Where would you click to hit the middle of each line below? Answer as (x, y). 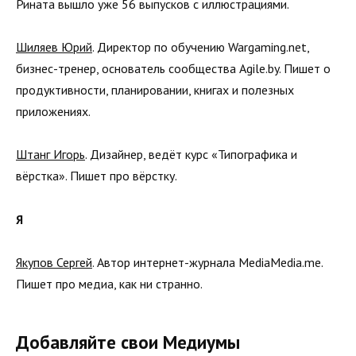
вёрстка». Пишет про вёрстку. (97, 176)
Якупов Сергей (54, 262)
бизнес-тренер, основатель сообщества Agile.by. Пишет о (173, 69)
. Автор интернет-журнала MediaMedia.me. (207, 262)
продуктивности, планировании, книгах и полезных (155, 90)
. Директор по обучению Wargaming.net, (201, 47)
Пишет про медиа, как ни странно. (109, 283)
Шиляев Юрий (54, 47)
